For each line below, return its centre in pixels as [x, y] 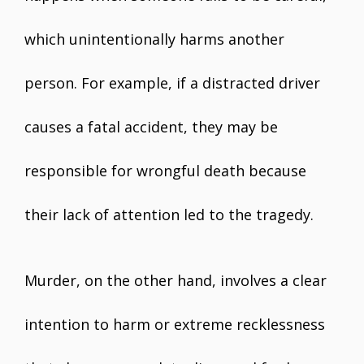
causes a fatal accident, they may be [151, 127]
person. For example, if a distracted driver [172, 83]
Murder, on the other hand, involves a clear [175, 280]
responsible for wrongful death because [165, 171]
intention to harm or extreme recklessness [175, 324]
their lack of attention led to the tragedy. [169, 214]
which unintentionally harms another [154, 39]
